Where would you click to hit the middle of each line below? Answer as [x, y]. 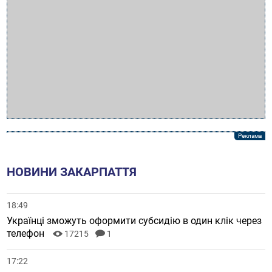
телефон [27, 233]
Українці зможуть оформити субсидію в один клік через [134, 220]
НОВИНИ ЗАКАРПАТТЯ [72, 172]
